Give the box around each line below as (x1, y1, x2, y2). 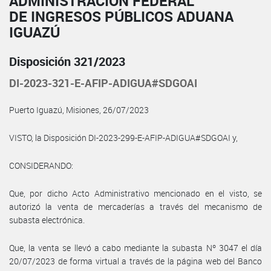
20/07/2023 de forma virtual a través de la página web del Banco (9, 255, 262, 267)
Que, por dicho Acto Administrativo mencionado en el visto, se (9, 187, 262, 199)
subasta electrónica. (9, 214, 85, 226)
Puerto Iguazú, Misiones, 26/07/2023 (9, 103, 149, 116)
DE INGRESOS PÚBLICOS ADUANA (9, 6, 233, 26)
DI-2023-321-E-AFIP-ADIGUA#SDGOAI (9, 75, 197, 90)
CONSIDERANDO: (9, 159, 73, 171)
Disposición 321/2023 (9, 53, 125, 70)
